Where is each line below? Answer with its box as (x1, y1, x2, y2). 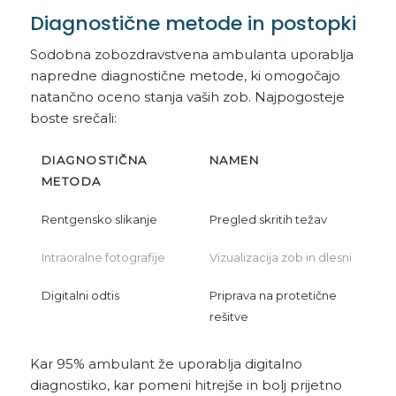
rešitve (209, 309, 248, 324)
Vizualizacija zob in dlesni (209, 250, 352, 265)
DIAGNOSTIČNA (41, 153, 148, 168)
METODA (41, 174, 102, 189)
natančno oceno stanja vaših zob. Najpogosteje (29, 88, 345, 106)
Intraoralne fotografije (41, 250, 165, 265)
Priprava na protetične (209, 288, 337, 303)
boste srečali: (29, 110, 117, 127)
